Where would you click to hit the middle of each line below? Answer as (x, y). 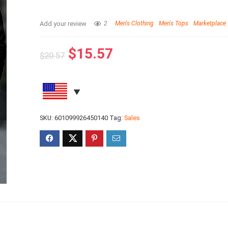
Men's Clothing (135, 24)
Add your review (63, 24)
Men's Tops (174, 24)
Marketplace (210, 24)
